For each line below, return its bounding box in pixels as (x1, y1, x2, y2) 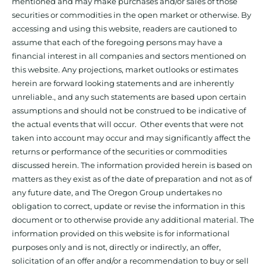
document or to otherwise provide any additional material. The (12, 215, 254, 225)
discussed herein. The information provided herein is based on (12, 160, 252, 170)
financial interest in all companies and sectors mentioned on (12, 51, 246, 61)
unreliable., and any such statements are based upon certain (12, 92, 246, 102)
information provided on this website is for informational (12, 229, 230, 239)
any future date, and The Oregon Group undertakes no (12, 188, 222, 198)
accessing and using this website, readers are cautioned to (12, 24, 237, 34)
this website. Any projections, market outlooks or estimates (12, 65, 238, 75)
